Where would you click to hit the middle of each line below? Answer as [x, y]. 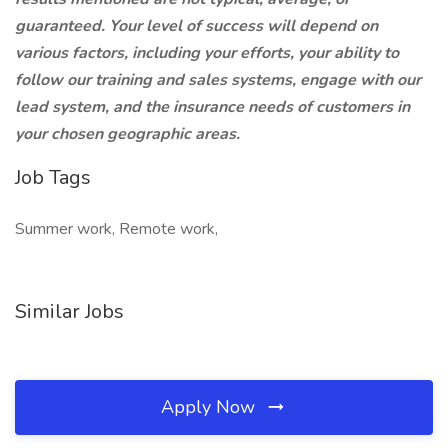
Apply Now [210, 407]
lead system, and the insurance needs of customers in [212, 107]
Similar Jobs [69, 311]
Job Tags [53, 177]
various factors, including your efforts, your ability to [207, 53]
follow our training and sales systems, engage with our [218, 80]
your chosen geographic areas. [127, 134]
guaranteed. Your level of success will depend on [196, 26]
